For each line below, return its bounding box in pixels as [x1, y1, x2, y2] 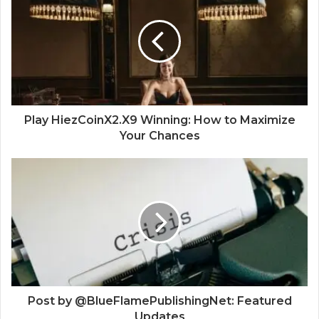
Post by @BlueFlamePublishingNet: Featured [27, 293, 292, 308]
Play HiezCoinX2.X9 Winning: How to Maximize [23, 113, 296, 127]
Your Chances [119, 128, 200, 142]
